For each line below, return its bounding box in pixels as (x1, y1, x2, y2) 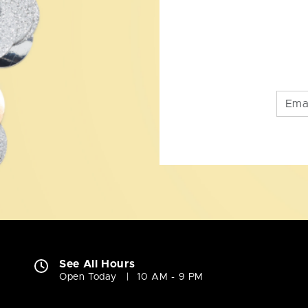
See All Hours (59, 258, 135, 269)
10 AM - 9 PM (137, 272, 204, 282)
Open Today (59, 272, 117, 282)
